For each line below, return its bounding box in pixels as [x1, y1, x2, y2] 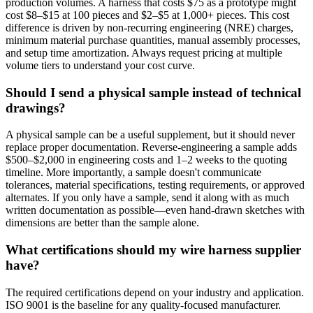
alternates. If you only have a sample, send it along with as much [6, 191, 289, 204]
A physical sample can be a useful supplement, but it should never [6, 129, 295, 141]
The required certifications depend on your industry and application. [6, 286, 304, 298]
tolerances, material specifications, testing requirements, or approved [6, 179, 305, 191]
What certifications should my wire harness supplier [6, 242, 301, 257]
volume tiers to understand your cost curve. [6, 59, 195, 71]
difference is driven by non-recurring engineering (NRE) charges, [6, 21, 293, 34]
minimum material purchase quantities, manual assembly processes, [6, 34, 300, 46]
